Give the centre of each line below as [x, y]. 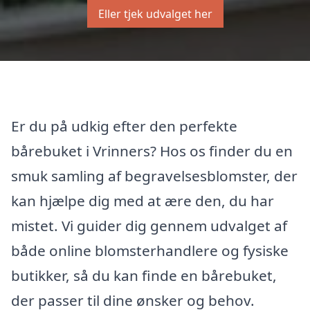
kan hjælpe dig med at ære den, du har [143, 200]
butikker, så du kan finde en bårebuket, [144, 275]
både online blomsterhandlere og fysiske [150, 250]
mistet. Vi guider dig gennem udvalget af [149, 225]
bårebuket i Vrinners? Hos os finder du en [152, 151]
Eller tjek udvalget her [155, 14]
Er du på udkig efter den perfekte [124, 126]
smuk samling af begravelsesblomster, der [154, 175]
